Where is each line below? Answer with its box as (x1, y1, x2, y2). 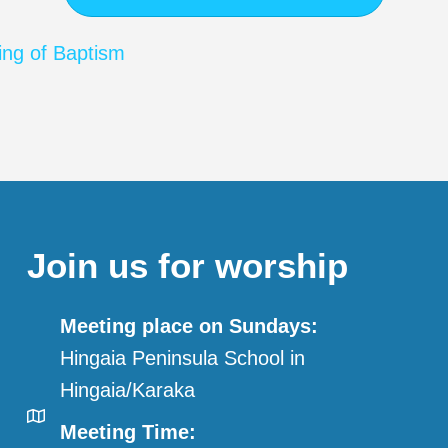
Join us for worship (26, 246, 348, 286)
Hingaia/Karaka (59, 379, 195, 402)
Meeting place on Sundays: (59, 315, 318, 338)
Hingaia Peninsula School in (59, 347, 305, 370)
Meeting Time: (59, 421, 196, 444)
